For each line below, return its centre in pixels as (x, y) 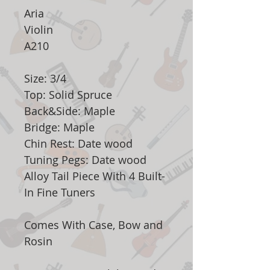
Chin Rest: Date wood (78, 144)
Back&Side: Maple (70, 111)
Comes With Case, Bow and (93, 225)
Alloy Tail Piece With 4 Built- (95, 176)
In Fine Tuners (60, 193)
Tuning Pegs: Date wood (85, 160)
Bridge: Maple (59, 127)
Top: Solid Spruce (68, 95)
